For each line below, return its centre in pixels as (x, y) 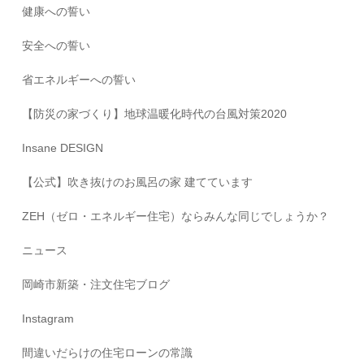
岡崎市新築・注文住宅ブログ (96, 284)
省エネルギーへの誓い (79, 79)
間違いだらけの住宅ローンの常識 (108, 352)
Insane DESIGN (63, 147)
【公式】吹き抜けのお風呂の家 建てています (138, 182)
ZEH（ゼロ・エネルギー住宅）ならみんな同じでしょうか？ (176, 216)
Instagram (48, 318)
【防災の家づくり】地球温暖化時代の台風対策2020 (155, 113)
